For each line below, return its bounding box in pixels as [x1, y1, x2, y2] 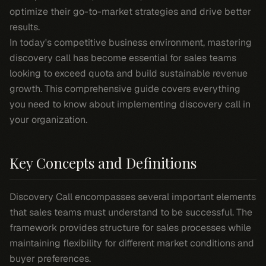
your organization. [9, 113, 87, 126]
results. [9, 21, 40, 33]
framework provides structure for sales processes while [9, 221, 251, 234]
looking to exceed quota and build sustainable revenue [9, 67, 248, 80]
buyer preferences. [9, 252, 91, 265]
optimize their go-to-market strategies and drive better [9, 5, 251, 18]
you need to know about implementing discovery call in [9, 98, 251, 110]
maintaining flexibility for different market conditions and [9, 237, 254, 249]
